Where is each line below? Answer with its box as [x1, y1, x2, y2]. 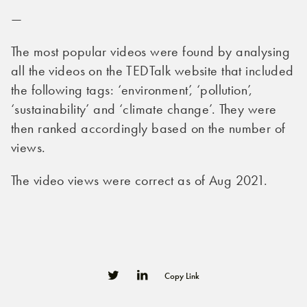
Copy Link [164, 270, 199, 281]
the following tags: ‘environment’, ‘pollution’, [11, 82, 252, 98]
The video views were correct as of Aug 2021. [11, 172, 269, 188]
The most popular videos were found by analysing [11, 43, 290, 60]
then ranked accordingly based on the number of [11, 120, 286, 136]
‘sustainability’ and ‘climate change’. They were [11, 101, 277, 117]
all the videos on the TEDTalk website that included [11, 62, 294, 79]
